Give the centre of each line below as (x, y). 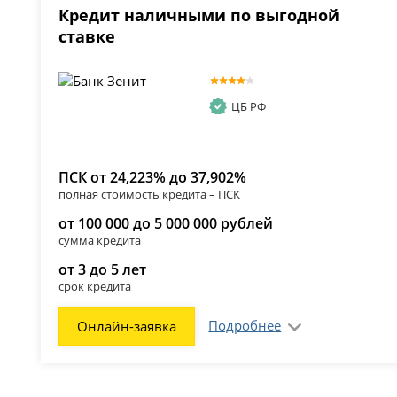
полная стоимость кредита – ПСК (150, 194)
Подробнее (245, 325)
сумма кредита (100, 240)
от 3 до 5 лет (103, 269)
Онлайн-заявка (127, 326)
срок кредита (95, 286)
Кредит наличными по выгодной (199, 15)
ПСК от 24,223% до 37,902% (153, 177)
